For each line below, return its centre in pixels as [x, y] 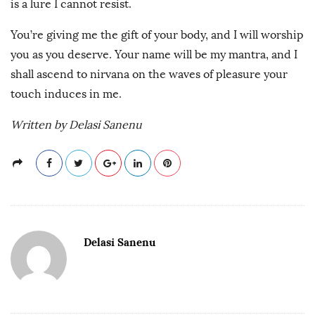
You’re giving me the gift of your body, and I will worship [157, 35]
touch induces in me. [67, 94]
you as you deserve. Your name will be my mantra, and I [154, 55]
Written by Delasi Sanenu [76, 125]
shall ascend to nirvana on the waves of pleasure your [149, 75]
